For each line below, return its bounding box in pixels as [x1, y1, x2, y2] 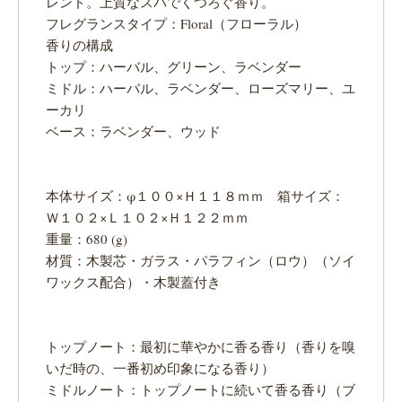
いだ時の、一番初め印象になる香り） [46, 359, 275, 378]
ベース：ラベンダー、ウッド [46, 122, 221, 141]
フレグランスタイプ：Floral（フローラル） [46, 14, 307, 33]
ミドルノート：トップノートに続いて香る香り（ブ [46, 380, 355, 399]
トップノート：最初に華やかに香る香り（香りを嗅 [46, 337, 355, 356]
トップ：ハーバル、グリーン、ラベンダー [46, 57, 301, 76]
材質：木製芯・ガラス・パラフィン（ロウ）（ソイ [46, 251, 355, 270]
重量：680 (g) [46, 230, 127, 249]
